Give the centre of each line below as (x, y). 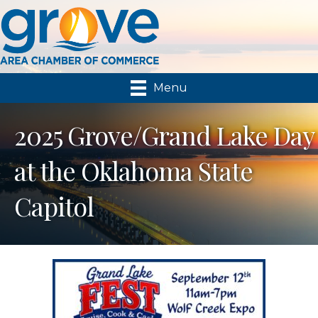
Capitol (54, 206)
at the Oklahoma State (133, 170)
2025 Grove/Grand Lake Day (164, 135)
